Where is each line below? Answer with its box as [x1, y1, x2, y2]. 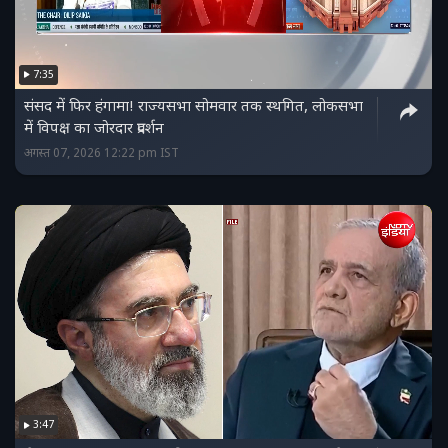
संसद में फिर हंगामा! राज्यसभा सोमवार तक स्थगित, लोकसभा [24, 97, 363, 117]
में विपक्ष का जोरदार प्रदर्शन [24, 119, 164, 139]
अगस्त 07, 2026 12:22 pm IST [24, 145, 179, 162]
